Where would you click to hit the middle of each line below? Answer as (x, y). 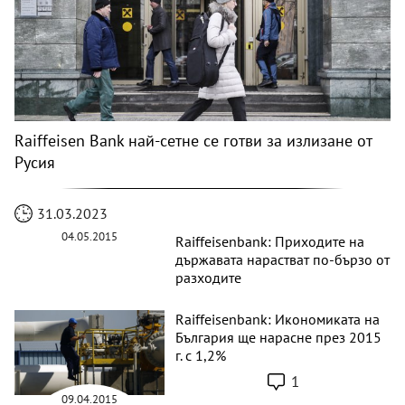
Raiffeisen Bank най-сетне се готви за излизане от (193, 141)
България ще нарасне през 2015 (279, 338)
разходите (209, 278)
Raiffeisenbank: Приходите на (270, 242)
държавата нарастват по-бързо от (283, 260)
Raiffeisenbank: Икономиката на (278, 320)
